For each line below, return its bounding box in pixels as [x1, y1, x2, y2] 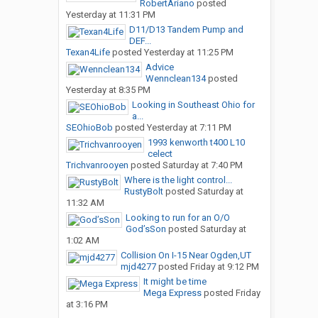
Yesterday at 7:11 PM [146, 122, 231, 133]
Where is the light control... [124, 175, 232, 186]
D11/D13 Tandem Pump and [128, 24, 243, 35]
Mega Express [143, 287, 202, 299]
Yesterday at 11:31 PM [65, 9, 155, 21]
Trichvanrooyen [65, 160, 128, 171]
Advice [145, 62, 174, 73]
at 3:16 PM [65, 299, 108, 310]
